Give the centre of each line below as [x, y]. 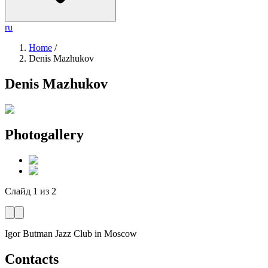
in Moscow [116, 233]
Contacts [32, 259]
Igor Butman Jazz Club [48, 233]
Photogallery [44, 134]
